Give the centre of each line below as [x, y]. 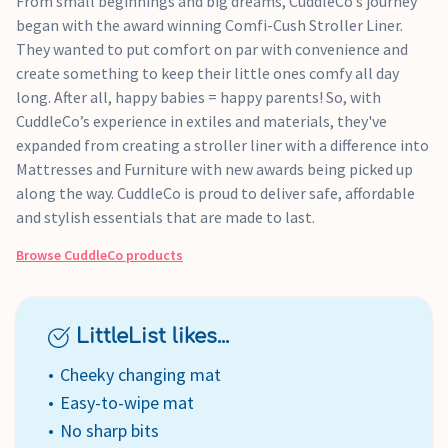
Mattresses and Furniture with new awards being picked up [214, 169]
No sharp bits [109, 430]
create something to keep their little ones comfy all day [207, 73]
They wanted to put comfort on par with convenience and [212, 49]
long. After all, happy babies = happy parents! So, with [198, 97]
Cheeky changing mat [140, 374]
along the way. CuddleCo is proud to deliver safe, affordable [215, 193]
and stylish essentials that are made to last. [165, 217]
